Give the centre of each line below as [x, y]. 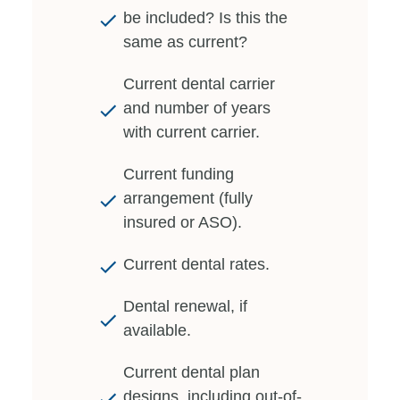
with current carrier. [192, 132]
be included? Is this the [205, 17]
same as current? [185, 42]
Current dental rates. [196, 264]
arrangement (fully [188, 198]
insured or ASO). [183, 222]
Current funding [179, 174]
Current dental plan [192, 372]
